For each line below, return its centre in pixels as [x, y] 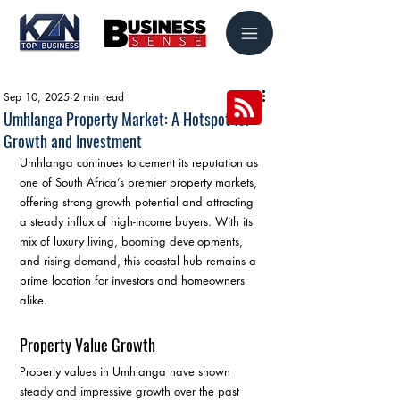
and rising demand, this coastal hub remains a [140, 261]
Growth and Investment [73, 141]
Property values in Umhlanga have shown [127, 371]
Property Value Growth [87, 345]
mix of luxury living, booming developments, [133, 241]
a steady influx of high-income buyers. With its [138, 221]
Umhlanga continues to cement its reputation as [141, 162]
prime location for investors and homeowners [134, 280]
